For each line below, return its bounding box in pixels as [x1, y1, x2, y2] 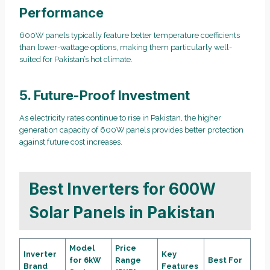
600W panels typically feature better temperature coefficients [19, 30, 240, 40]
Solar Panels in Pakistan [29, 203, 215, 222]
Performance [19, 4, 104, 20]
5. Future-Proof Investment [19, 87, 190, 103]
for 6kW [69, 255, 101, 265]
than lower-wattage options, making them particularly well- [19, 42, 232, 52]
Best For [208, 255, 243, 265]
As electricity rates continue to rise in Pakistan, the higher [19, 113, 221, 122]
